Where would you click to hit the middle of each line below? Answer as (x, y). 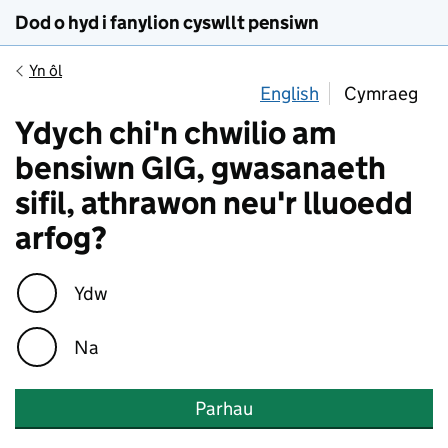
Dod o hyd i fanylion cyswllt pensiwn (167, 22)
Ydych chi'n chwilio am (176, 133)
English (289, 93)
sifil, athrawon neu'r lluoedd (214, 203)
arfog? (61, 238)
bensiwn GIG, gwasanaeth (200, 168)
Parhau (224, 408)
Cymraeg (381, 93)
